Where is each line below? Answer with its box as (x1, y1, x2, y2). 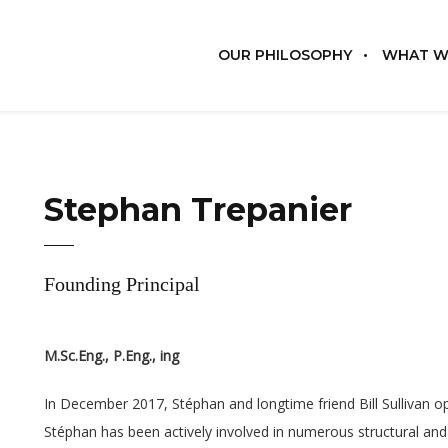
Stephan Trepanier (44, 190, 352, 229)
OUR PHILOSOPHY (218, 46, 352, 64)
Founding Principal (44, 273, 200, 295)
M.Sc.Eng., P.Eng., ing (44, 346, 179, 365)
